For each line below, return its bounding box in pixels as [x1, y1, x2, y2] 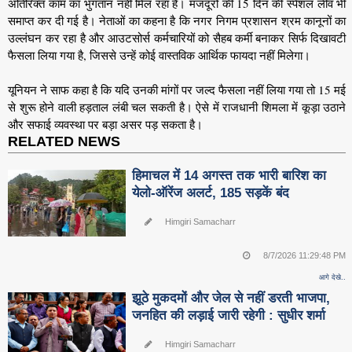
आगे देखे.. [319, 273, 346, 281]
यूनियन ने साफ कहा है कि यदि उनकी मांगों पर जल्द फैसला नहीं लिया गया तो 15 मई [8, 82, 346, 98]
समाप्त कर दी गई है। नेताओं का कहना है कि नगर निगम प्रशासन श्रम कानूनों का [8, 13, 346, 29]
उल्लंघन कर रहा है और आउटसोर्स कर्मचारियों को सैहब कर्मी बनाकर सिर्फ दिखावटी [8, 30, 346, 46]
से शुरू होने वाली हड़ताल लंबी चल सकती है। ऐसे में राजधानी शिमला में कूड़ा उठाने [8, 99, 346, 115]
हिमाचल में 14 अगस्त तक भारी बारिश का [132, 168, 327, 184]
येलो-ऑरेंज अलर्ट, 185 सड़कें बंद [132, 185, 290, 201]
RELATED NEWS [8, 134, 121, 150]
